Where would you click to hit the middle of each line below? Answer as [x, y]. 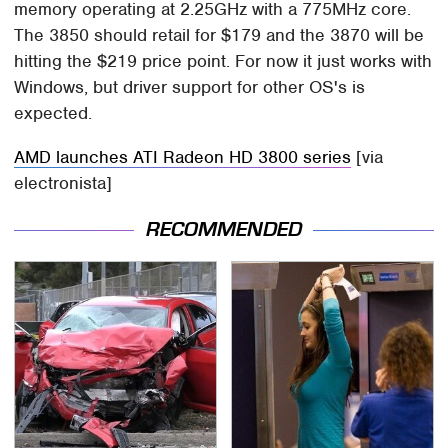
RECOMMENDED [224, 229]
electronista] [63, 182]
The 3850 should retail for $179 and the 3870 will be [219, 34]
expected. [53, 112]
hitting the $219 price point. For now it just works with [223, 60]
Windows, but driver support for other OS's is [190, 86]
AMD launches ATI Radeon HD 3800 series [183, 156]
